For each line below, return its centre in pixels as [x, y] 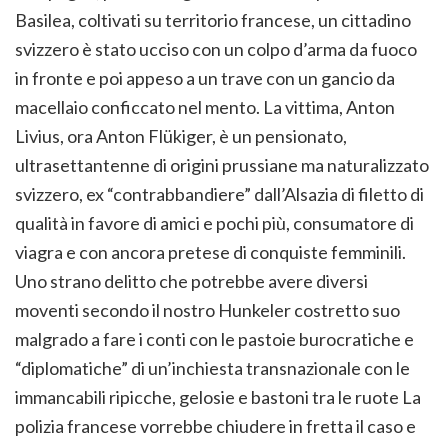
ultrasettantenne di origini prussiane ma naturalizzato [222, 165]
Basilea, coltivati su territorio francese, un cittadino [213, 20]
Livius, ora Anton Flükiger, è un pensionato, [181, 136]
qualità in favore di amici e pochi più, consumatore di [214, 223]
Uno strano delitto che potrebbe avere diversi [191, 281]
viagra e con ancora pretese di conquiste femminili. [210, 252]
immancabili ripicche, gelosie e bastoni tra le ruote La [218, 397]
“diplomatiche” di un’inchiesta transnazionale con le [212, 368]
